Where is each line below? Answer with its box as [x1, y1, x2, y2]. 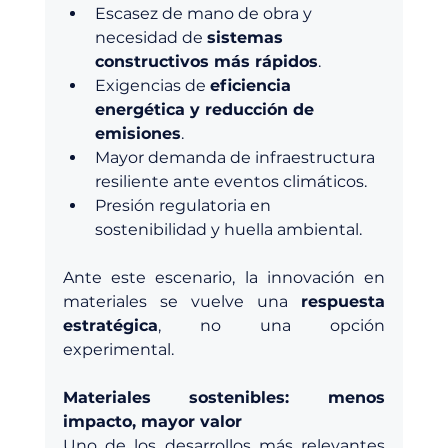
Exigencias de [94, 76, 210, 96]
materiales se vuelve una [62, 292, 302, 312]
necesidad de [94, 28, 207, 48]
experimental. [62, 340, 174, 360]
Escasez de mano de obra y [94, 4, 316, 24]
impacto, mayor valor [62, 412, 242, 432]
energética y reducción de [94, 100, 319, 120]
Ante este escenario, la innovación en [62, 268, 386, 288]
